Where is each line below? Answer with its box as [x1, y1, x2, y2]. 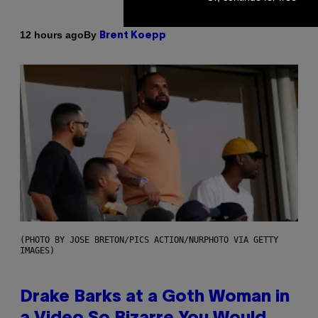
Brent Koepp [99, 31, 166, 40]
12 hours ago [20, 29, 84, 41]
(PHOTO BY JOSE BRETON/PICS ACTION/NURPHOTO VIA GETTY [20, 234, 278, 245]
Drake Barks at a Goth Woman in [20, 289, 290, 305]
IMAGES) [20, 245, 55, 256]
